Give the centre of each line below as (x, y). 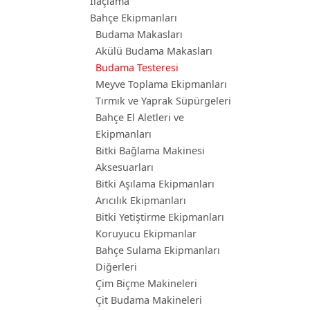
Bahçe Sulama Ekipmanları (158, 250)
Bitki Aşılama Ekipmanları (155, 184)
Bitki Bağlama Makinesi (150, 151)
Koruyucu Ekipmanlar (146, 234)
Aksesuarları (125, 167)
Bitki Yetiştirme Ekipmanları (160, 217)
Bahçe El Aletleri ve (140, 117)
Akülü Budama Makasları (154, 51)
